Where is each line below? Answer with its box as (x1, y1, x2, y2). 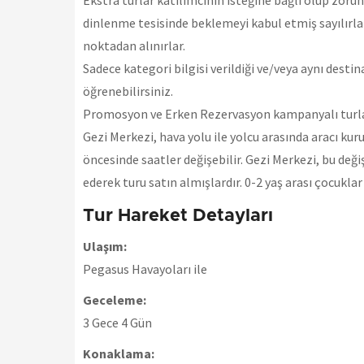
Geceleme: (83, 292, 146, 309)
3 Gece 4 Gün (83, 314, 152, 331)
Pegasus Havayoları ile (83, 261, 207, 278)
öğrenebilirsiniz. (83, 83, 173, 100)
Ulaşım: (83, 238, 127, 255)
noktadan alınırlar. (83, 37, 185, 54)
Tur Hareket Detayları (83, 207, 273, 226)
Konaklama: (83, 345, 154, 362)
